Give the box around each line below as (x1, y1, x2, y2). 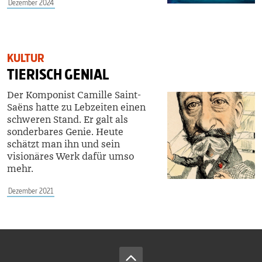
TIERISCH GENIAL (7, 65, 109, 84)
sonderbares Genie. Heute (7, 125, 123, 138)
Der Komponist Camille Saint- (7, 88, 141, 101)
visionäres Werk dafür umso (7, 150, 134, 163)
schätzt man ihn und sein (7, 137, 120, 150)
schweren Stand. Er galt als (7, 113, 128, 126)
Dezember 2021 (8, 185, 53, 196)
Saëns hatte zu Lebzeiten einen (7, 101, 146, 113)
